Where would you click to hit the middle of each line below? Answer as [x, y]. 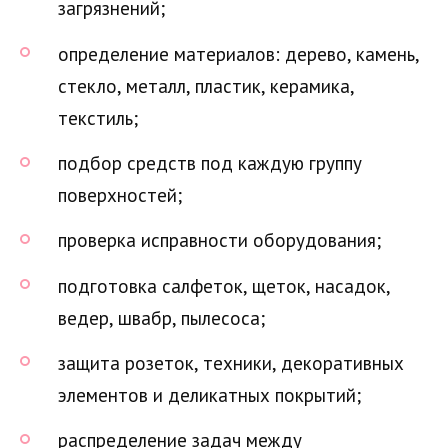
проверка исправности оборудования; [219, 240]
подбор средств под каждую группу [210, 163]
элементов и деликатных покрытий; [209, 394]
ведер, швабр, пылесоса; [161, 317]
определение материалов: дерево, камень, [238, 53]
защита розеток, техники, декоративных [231, 362]
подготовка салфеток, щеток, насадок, [224, 285]
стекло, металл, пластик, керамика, [206, 85]
